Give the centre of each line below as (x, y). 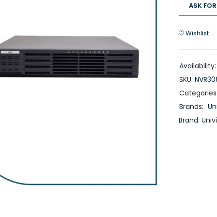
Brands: (191, 107)
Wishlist (197, 33)
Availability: (198, 66)
